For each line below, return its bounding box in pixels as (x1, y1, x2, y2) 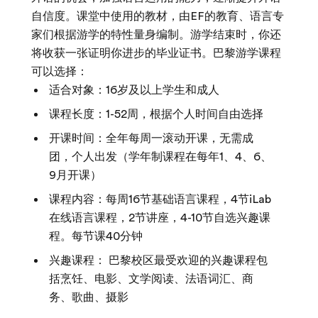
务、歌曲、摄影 (49, 291, 128, 304)
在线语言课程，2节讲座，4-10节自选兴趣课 (49, 212, 270, 224)
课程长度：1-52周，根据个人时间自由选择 (49, 108, 263, 121)
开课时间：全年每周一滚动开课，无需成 (49, 132, 253, 145)
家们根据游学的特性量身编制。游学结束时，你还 (31, 28, 281, 41)
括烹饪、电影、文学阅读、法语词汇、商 (49, 273, 253, 285)
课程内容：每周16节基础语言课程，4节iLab (49, 193, 271, 206)
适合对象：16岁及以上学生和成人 (49, 84, 219, 97)
